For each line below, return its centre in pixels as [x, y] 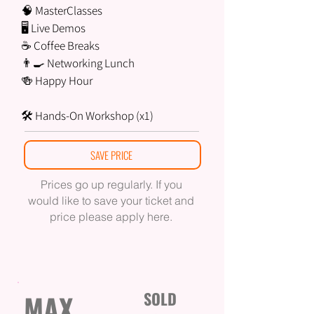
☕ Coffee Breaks [60, 46]
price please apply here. [111, 217]
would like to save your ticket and [111, 201]
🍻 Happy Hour [57, 81]
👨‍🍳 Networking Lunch [78, 63]
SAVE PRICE [111, 155]
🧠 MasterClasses [62, 11]
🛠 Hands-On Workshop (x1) [87, 116]
